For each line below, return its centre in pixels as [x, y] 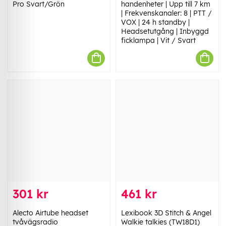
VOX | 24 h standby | [155, 22]
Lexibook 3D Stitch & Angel [166, 213]
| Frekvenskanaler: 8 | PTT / [166, 13]
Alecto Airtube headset [50, 213]
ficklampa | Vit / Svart [158, 40]
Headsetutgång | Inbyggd [165, 31]
